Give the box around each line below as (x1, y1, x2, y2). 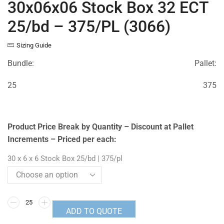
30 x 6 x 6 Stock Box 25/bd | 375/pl (7, 153, 122, 163)
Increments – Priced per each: (7, 134, 116, 144)
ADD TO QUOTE (66, 206, 122, 216)
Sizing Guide (16, 41, 51, 49)
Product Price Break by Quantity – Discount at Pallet (7, 121, 193, 131)
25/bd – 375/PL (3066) (7, 17, 170, 36)
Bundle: (7, 58, 34, 68)
